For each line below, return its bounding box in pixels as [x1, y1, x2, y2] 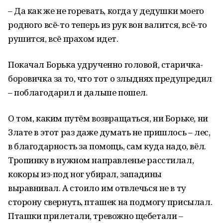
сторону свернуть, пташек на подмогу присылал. [8, 196, 213, 208]
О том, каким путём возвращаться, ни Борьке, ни [8, 112, 208, 124]
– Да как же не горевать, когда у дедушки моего [8, 5, 204, 16]
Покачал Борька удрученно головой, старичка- [8, 59, 203, 70]
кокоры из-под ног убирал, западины [8, 168, 162, 180]
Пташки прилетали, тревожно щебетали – [8, 210, 183, 222]
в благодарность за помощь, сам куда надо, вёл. [8, 140, 206, 152]
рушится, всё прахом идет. [8, 33, 118, 44]
